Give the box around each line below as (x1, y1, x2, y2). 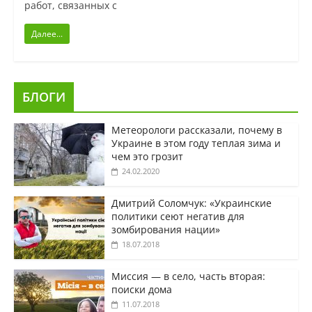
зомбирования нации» (111, 223, 220, 237)
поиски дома (111, 283, 172, 297)
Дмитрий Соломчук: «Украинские (111, 196, 272, 210)
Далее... (31, 28, 63, 40)
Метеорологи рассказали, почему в (111, 123, 282, 137)
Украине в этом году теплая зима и (111, 136, 281, 150)
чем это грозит (111, 150, 183, 164)
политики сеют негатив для (111, 210, 244, 224)
